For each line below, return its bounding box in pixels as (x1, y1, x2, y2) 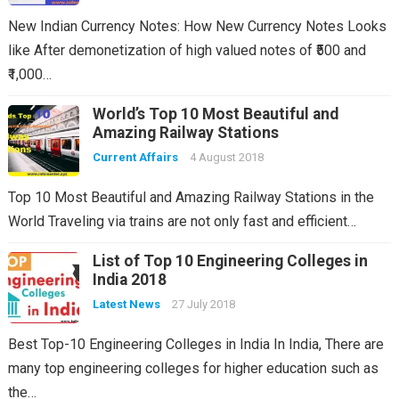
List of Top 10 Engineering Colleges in (92, 251, 368, 270)
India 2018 (92, 270, 167, 289)
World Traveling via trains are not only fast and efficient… (7, 212, 356, 230)
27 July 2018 (171, 297, 235, 311)
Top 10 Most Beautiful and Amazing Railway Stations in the (7, 188, 374, 206)
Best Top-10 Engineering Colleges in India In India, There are (7, 335, 384, 353)
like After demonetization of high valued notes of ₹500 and (7, 41, 366, 59)
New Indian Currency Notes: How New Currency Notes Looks (7, 17, 387, 35)
